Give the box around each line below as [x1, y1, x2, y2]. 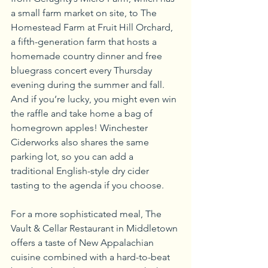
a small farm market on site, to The [11, 7, 159, 19]
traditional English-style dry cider [11, 165, 151, 176]
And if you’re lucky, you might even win [11, 93, 179, 105]
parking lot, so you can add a [11, 150, 136, 162]
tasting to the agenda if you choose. [11, 179, 164, 191]
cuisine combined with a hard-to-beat [11, 251, 172, 263]
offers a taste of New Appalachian [11, 236, 156, 248]
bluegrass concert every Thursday [11, 64, 154, 76]
